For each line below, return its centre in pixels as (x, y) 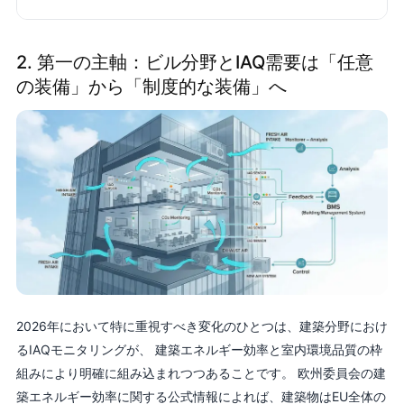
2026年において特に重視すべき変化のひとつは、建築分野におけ (202, 326)
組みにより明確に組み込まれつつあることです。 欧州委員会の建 (201, 372)
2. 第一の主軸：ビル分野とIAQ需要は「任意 (194, 63)
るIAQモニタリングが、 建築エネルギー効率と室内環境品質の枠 (199, 349)
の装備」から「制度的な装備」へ (151, 87)
